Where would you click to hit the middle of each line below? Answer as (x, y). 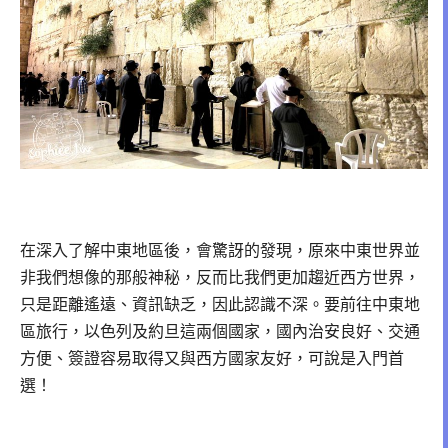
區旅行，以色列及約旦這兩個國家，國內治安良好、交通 (220, 331)
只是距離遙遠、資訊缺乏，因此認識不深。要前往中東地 (220, 304)
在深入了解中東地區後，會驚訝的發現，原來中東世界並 (220, 250)
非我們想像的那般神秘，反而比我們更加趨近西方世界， (220, 277)
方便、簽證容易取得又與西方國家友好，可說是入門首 (212, 358)
